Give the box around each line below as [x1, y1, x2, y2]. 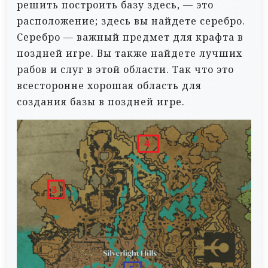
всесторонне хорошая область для [17, 79, 202, 93]
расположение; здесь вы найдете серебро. [17, 14, 245, 28]
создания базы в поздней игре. [17, 95, 185, 109]
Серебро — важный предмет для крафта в [17, 31, 243, 44]
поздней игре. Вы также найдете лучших [17, 47, 242, 60]
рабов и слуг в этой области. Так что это [17, 63, 234, 77]
